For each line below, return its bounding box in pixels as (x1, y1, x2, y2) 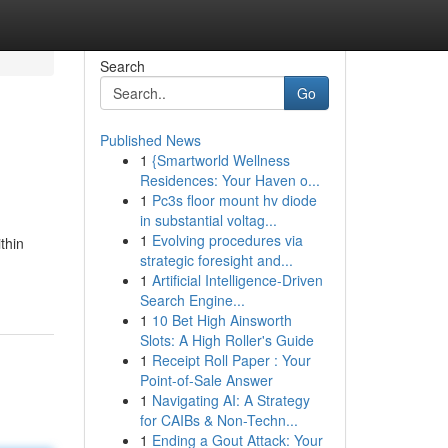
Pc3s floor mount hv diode (151, 190, 317, 210)
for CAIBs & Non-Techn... (139, 410, 298, 430)
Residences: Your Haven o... (139, 170, 320, 190)
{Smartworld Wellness (151, 150, 290, 170)
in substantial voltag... (139, 210, 277, 230)
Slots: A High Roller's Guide (139, 330, 314, 350)
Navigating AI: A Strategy (151, 390, 310, 410)
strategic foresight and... (139, 250, 293, 270)
